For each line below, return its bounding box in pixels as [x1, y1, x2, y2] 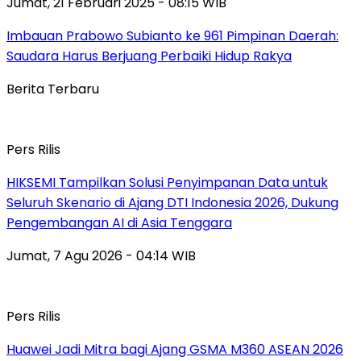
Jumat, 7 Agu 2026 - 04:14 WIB [6, 247, 196, 266]
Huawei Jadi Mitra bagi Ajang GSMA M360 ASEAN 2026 [6, 340, 343, 359]
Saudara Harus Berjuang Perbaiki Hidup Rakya [6, 47, 292, 66]
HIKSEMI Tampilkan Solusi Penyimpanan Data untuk [6, 173, 328, 193]
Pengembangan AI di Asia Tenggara [6, 214, 232, 233]
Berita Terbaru [6, 80, 99, 99]
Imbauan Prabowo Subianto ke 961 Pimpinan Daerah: [6, 27, 338, 46]
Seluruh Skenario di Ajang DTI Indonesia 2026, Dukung [6, 193, 338, 213]
